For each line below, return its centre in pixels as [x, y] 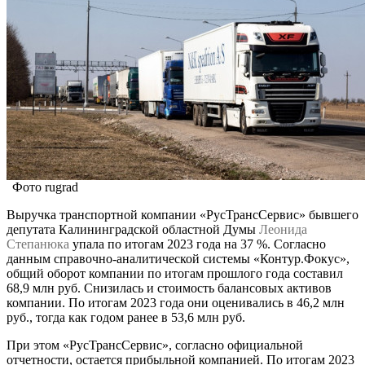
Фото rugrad [45, 187]
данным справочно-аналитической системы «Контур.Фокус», [178, 258]
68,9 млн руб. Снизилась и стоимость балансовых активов [169, 288]
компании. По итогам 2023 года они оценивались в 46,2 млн [176, 302]
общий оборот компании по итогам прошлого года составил [175, 273]
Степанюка [38, 244]
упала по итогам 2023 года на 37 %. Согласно [198, 244]
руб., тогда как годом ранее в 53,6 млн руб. [126, 317]
